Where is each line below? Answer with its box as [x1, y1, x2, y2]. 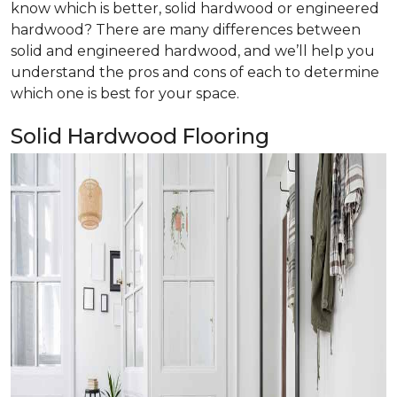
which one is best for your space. [11, 85, 239, 102]
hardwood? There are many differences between [11, 21, 361, 38]
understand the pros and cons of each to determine [11, 64, 379, 81]
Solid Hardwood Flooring [11, 123, 269, 149]
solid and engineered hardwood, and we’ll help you [11, 43, 375, 59]
